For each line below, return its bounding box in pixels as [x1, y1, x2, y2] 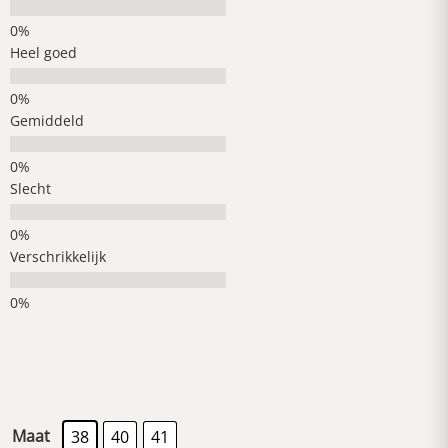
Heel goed [10, 43, 77, 62]
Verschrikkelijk [10, 247, 106, 266]
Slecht [10, 179, 51, 198]
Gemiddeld [10, 111, 84, 130]
